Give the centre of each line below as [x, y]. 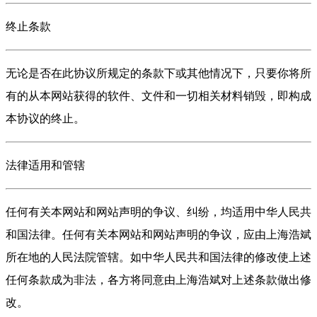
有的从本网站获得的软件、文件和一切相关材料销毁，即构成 [158, 96]
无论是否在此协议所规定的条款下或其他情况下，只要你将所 [158, 73]
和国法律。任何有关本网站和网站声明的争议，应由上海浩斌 [158, 235]
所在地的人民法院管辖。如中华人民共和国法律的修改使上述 [158, 257]
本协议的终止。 [45, 119]
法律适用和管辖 [45, 165]
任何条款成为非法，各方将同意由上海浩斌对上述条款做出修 [158, 280]
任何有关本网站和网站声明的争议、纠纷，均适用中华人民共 [158, 212]
